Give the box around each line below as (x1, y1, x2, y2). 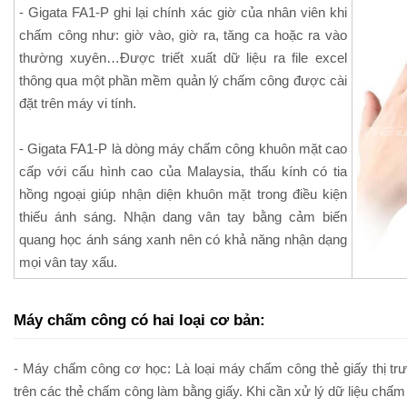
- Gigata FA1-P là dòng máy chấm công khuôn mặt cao (19, 141, 347, 156)
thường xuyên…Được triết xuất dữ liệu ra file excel (19, 50, 347, 65)
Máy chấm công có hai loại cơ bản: (14, 311, 270, 329)
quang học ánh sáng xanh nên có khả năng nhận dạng (19, 232, 347, 247)
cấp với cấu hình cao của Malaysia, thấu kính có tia (19, 164, 347, 179)
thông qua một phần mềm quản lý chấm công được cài (19, 73, 347, 88)
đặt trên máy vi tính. (19, 95, 136, 111)
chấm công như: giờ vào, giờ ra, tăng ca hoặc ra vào (19, 27, 347, 43)
